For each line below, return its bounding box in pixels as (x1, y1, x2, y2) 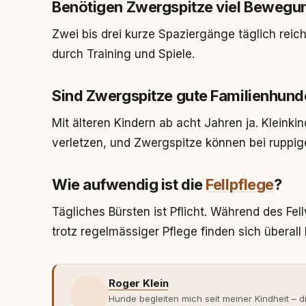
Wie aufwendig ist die (52, 176, 206, 193)
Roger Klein (109, 277, 169, 290)
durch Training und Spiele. (52, 47, 195, 61)
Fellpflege (206, 176, 274, 193)
